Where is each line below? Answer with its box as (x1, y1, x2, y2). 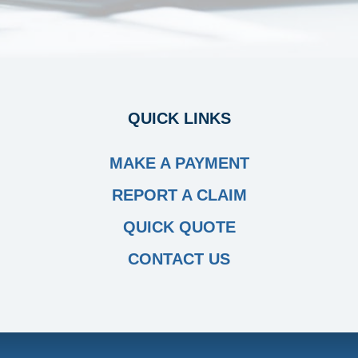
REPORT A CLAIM (111, 186, 247, 205)
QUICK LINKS (127, 109, 231, 128)
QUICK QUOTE (122, 218, 236, 237)
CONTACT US (128, 250, 230, 268)
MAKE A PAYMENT (109, 154, 249, 173)
